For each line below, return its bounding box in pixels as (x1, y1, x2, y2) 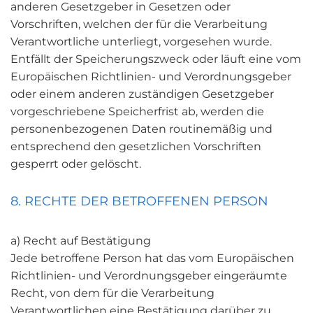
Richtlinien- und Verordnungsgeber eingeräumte (10, 269, 287, 282)
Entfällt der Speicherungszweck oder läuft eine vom (10, 52, 301, 66)
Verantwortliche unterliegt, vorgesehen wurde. (10, 35, 272, 48)
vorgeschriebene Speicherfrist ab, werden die (10, 105, 264, 118)
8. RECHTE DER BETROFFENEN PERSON (10, 194, 268, 209)
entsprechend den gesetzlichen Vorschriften (10, 140, 261, 153)
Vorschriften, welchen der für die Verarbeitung (10, 17, 268, 31)
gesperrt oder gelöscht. (10, 157, 141, 170)
